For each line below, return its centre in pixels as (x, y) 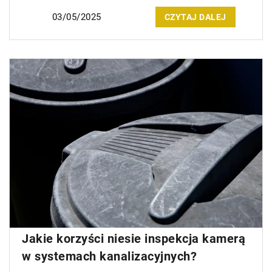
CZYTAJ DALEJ (195, 17)
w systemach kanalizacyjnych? (109, 256)
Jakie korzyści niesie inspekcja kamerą (134, 238)
